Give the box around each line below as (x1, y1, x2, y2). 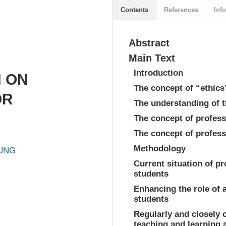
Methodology (134, 144, 186, 153)
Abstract (129, 37, 169, 48)
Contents (121, 6, 148, 14)
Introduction (134, 68, 183, 78)
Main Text (129, 52, 175, 64)
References (164, 6, 198, 14)
